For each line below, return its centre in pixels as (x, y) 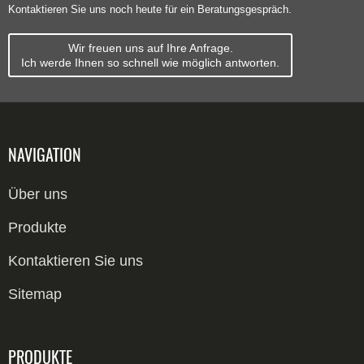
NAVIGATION (45, 154)
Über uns (38, 194)
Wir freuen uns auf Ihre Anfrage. (150, 48)
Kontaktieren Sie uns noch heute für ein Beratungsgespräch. (150, 9)
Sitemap (35, 294)
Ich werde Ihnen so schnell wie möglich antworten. (150, 62)
